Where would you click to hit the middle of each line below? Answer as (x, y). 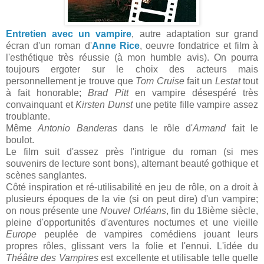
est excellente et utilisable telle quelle (178, 258)
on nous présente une (53, 211)
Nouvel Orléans (133, 211)
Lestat (229, 81)
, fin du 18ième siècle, (212, 211)
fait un (199, 81)
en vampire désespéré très (193, 93)
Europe (25, 234)
